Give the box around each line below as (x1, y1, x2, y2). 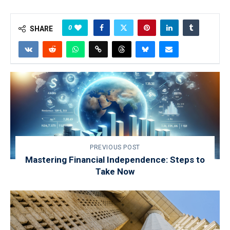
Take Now (95, 166, 135, 177)
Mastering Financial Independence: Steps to (25, 155, 205, 165)
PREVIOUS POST (90, 144, 140, 151)
